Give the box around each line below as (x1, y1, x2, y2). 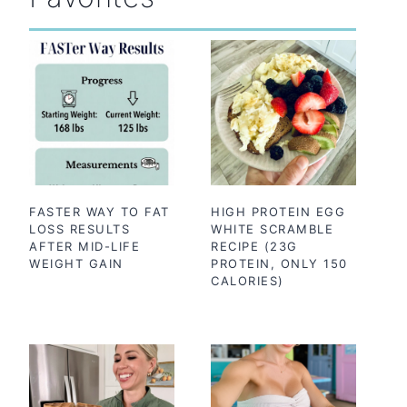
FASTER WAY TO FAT (29, 204, 170, 219)
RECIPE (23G (211, 239, 298, 253)
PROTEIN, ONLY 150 (211, 256, 348, 271)
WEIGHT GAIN (29, 256, 124, 271)
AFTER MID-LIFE (29, 239, 140, 253)
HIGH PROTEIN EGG (211, 204, 345, 219)
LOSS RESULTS (29, 222, 130, 236)
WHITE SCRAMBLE (211, 222, 333, 236)
